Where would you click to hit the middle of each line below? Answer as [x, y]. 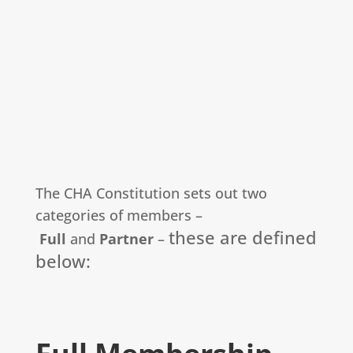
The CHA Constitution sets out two [151, 193]
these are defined [242, 237]
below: [63, 260]
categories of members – [119, 215]
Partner [128, 238]
